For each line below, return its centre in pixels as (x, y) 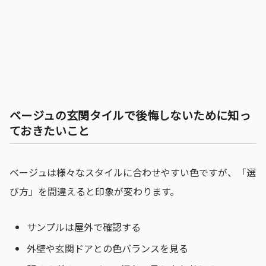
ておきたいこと (50, 131)
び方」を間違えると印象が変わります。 (94, 191)
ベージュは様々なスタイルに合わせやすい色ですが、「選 (133, 172)
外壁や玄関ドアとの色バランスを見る (108, 248)
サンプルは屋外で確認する (84, 227)
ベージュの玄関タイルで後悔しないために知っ (130, 115)
